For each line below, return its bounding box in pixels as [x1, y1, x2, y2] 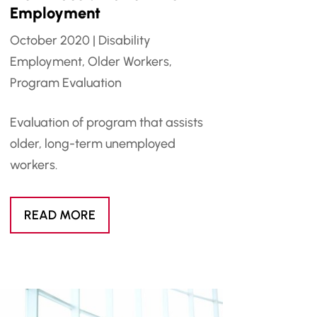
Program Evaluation [9, 75, 122, 91]
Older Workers [87, 54, 169, 70]
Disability [98, 33, 151, 49]
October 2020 [9, 33, 90, 49]
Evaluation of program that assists [9, 115, 203, 131]
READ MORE [23, 207, 96, 224]
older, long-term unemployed [9, 136, 175, 152]
